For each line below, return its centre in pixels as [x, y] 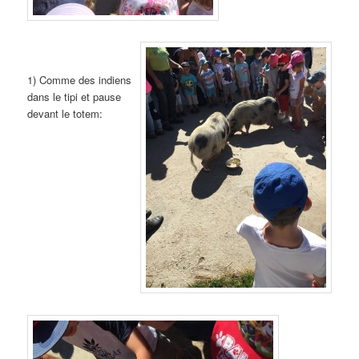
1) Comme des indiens [80, 80]
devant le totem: [65, 114]
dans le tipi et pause [75, 97]
